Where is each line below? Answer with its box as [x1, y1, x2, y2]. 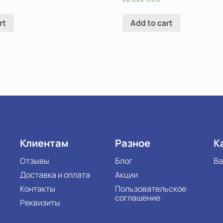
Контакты [19, 183, 55, 194]
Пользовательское [114, 183, 186, 194]
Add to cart [130, 17, 173, 29]
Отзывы [19, 155, 49, 166]
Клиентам [19, 136, 68, 150]
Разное [114, 136, 150, 150]
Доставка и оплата [19, 169, 90, 180]
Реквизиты [19, 197, 60, 208]
